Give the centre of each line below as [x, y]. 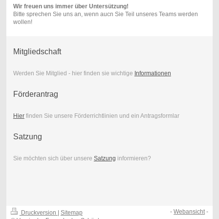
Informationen [153, 74]
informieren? [133, 159]
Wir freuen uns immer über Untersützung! [71, 6]
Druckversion [38, 213]
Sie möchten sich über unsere [53, 159]
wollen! [22, 22]
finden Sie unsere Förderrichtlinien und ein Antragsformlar [102, 116]
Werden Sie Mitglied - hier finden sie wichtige [74, 74]
